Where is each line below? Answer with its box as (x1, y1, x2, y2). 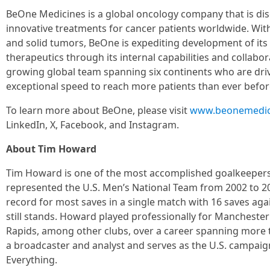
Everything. (6, 253, 57, 266)
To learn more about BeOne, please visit (6, 104, 190, 117)
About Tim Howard (6, 142, 96, 155)
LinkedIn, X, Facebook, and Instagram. (6, 118, 179, 131)
